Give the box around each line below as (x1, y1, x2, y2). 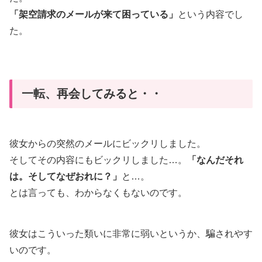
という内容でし (178, 9, 243, 19)
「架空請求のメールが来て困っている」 (9, 9, 178, 19)
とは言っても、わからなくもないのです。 (9, 187, 187, 198)
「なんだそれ (187, 154, 243, 165)
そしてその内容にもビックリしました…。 (9, 154, 187, 165)
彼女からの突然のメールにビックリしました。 (9, 138, 206, 149)
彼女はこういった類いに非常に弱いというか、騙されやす (9, 228, 253, 239)
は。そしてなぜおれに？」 (9, 171, 122, 181)
